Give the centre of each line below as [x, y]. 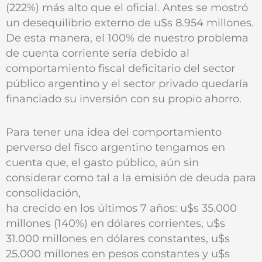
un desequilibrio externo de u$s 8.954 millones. [130, 22]
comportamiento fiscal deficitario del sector [120, 68]
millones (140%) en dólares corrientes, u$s [116, 223]
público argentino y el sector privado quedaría [127, 83]
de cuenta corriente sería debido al [98, 53]
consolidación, [43, 192]
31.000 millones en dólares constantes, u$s [118, 238]
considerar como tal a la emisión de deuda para [131, 177]
